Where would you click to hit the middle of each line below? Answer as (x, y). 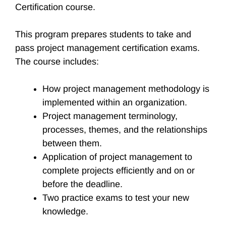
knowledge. (67, 211)
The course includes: (57, 62)
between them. (72, 143)
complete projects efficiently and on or (119, 171)
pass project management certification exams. (107, 48)
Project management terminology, (110, 116)
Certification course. (56, 7)
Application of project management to (117, 157)
